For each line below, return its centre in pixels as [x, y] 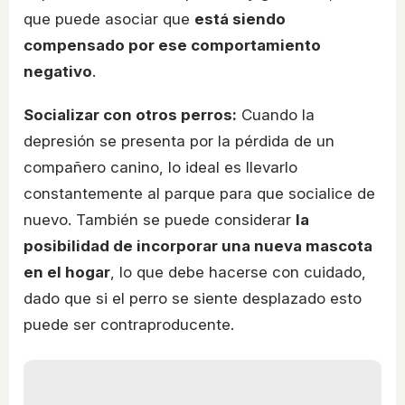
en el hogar [67, 273]
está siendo [240, 19]
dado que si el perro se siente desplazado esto [193, 299]
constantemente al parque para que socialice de [199, 194]
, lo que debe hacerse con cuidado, [238, 273]
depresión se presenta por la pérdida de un [179, 141]
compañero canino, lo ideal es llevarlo [160, 168]
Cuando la [276, 115]
